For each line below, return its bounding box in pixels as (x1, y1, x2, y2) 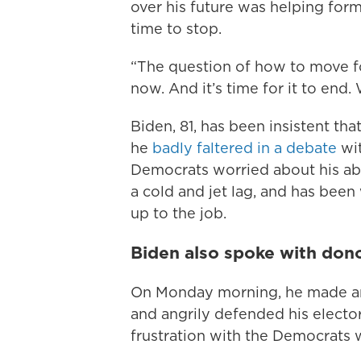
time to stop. (131, 19, 222, 39)
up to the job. (131, 203, 226, 223)
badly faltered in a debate (152, 138, 337, 158)
